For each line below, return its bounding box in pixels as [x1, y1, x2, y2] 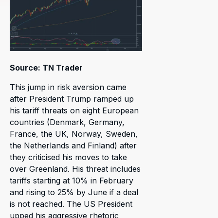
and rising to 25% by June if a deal [10, 187, 138, 197]
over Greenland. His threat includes [10, 163, 141, 174]
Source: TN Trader [10, 62, 83, 73]
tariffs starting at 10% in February [10, 175, 133, 185]
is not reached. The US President [10, 199, 132, 209]
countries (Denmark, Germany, [10, 117, 125, 127]
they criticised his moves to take [10, 152, 127, 162]
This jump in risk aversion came [10, 82, 127, 92]
